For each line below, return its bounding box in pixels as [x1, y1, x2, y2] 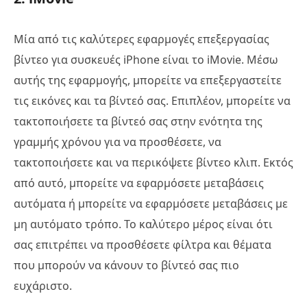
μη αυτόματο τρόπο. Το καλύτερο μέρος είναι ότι [14, 217, 273, 232]
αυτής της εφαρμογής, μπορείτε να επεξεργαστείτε [14, 73, 282, 88]
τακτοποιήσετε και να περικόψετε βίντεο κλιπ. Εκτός [14, 155, 293, 171]
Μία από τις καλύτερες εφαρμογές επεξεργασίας [14, 32, 269, 47]
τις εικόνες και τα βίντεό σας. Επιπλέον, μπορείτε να [14, 93, 291, 109]
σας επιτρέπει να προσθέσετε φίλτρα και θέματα [14, 237, 271, 253]
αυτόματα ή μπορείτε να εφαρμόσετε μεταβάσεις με [14, 196, 288, 212]
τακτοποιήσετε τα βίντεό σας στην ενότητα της [14, 114, 262, 130]
